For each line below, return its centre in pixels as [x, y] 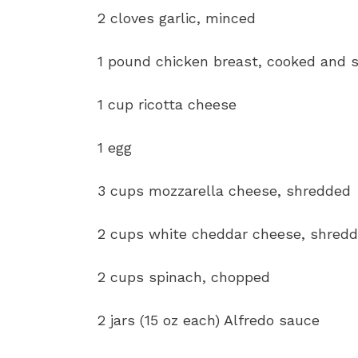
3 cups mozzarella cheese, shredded [224, 191]
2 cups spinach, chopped [184, 277]
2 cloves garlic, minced [177, 18]
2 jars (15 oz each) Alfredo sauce [209, 320]
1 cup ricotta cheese [167, 105]
